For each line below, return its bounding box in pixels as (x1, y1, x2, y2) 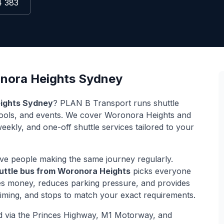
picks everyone (130, 166, 191, 176)
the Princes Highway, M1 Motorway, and (18, 210, 172, 220)
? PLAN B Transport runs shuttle (53, 98, 179, 108)
